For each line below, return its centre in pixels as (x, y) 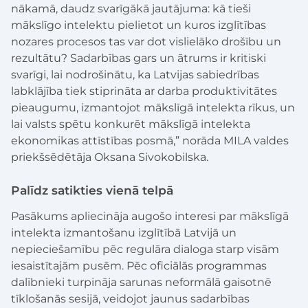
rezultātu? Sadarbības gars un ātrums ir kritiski (139, 58)
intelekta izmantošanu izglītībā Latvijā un (124, 232)
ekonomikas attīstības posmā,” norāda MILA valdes (150, 140)
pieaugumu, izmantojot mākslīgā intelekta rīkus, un (153, 107)
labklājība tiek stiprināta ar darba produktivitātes (144, 91)
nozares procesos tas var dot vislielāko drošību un (146, 41)
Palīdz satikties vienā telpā (92, 190)
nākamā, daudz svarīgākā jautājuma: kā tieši (131, 8)
